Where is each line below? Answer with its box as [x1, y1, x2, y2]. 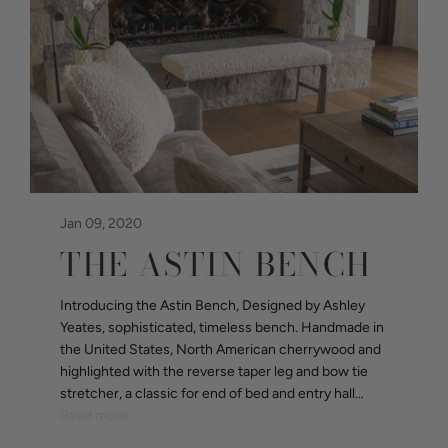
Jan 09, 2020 [60, 214, 142, 232]
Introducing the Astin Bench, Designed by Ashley [60, 296, 365, 314]
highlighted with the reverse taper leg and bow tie [60, 362, 368, 380]
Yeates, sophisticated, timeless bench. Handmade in [60, 318, 384, 336]
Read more [60, 406, 128, 424]
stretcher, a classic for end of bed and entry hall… [60, 384, 364, 402]
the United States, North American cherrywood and [60, 340, 381, 358]
